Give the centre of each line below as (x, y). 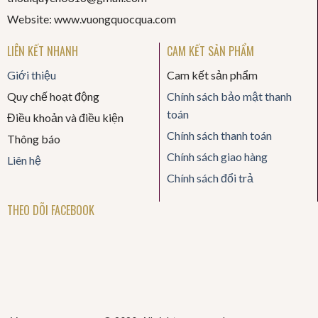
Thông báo (33, 138)
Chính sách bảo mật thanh (229, 96)
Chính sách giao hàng (217, 156)
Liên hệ (24, 160)
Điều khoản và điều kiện (65, 117)
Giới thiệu (31, 75)
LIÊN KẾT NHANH (42, 51)
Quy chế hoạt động (53, 96)
